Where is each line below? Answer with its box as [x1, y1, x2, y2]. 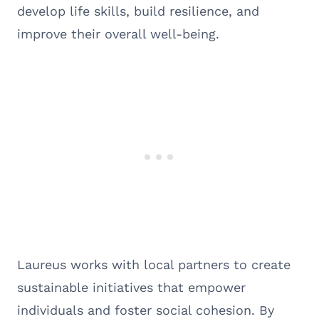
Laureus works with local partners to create [17, 256, 291, 272]
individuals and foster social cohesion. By [17, 302, 274, 318]
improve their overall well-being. [17, 26, 219, 41]
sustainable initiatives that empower [17, 279, 246, 295]
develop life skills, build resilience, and [17, 3, 259, 19]
